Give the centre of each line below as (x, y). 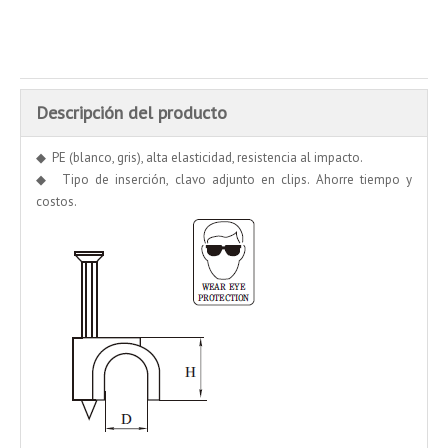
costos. (56, 201)
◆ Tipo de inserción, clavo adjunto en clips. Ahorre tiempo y (224, 179)
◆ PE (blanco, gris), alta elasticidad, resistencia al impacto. (199, 157)
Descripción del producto (131, 112)
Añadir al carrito (150, 17)
